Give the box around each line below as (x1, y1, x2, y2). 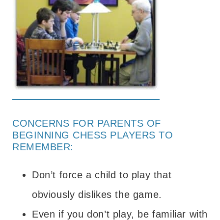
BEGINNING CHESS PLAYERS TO (12, 129, 173, 140)
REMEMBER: (12, 141, 74, 152)
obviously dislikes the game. (32, 189, 162, 200)
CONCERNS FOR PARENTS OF (12, 117, 161, 129)
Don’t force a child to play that (32, 169, 172, 180)
